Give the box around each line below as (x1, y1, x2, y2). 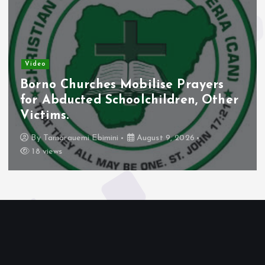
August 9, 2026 (134, 133, 195, 143)
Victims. (20, 109, 69, 122)
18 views (30, 147, 63, 156)
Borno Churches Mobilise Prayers (20, 79, 224, 92)
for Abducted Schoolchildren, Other (20, 94, 238, 107)
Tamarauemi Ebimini (43, 133, 119, 143)
